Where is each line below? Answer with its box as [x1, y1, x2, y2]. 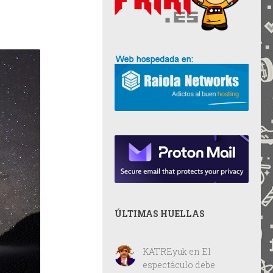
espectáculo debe [142, 259, 215, 271]
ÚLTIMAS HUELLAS [115, 208, 205, 219]
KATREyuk [142, 246, 187, 257]
